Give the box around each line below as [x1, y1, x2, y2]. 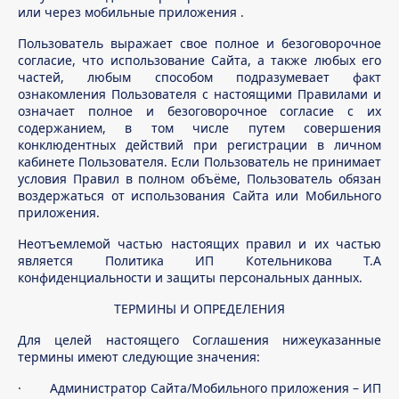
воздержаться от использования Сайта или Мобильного [18, 187, 381, 204]
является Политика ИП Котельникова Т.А [18, 252, 381, 269]
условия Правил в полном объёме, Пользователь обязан [18, 170, 381, 187]
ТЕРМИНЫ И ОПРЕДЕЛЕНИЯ [114, 300, 285, 317]
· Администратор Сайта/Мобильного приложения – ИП [18, 379, 381, 396]
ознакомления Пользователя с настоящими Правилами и [18, 85, 381, 102]
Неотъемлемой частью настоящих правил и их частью [18, 235, 381, 252]
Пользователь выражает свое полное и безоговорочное [18, 35, 381, 52]
